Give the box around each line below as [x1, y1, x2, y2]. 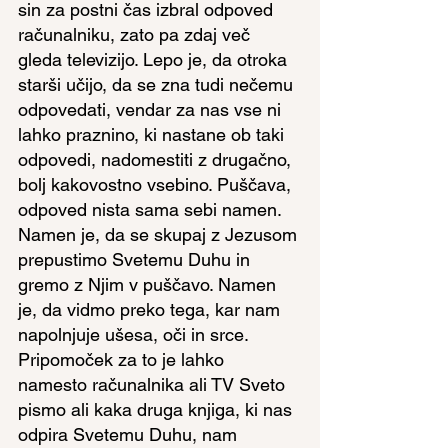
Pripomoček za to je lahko [18, 349, 229, 370]
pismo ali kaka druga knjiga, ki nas [18, 399, 297, 420]
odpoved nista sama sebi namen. [18, 199, 286, 220]
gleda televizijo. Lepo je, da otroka [18, 49, 292, 70]
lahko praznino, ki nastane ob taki [18, 124, 289, 145]
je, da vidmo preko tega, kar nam [18, 299, 285, 320]
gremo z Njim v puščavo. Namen [18, 274, 281, 295]
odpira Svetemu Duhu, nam [18, 424, 242, 445]
